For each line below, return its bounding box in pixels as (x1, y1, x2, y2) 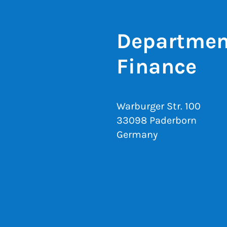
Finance (117, 54, 197, 79)
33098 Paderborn (117, 115, 197, 126)
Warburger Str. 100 (117, 100, 201, 112)
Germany (117, 129, 158, 140)
